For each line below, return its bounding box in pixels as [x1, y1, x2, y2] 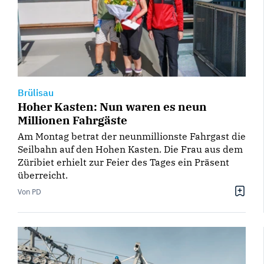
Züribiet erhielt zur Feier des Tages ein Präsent [18, 156, 229, 169]
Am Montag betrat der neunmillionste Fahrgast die [18, 130, 246, 143]
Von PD [18, 187, 41, 197]
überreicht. [18, 169, 68, 181]
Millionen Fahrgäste [18, 113, 127, 128]
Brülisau [18, 87, 54, 99]
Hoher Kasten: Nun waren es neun [18, 99, 207, 114]
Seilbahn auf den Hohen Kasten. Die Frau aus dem [18, 143, 243, 156]
